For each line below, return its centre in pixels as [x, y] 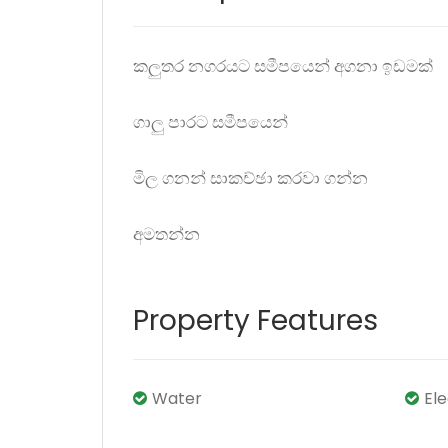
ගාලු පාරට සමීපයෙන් [210, 122]
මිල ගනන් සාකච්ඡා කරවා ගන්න [250, 178]
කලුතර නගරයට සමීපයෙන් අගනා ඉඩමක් [283, 66]
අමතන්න [166, 234]
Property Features [255, 320]
